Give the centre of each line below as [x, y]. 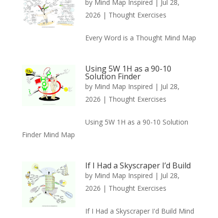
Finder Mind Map [48, 134]
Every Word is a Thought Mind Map [140, 37]
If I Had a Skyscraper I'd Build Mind [139, 211]
